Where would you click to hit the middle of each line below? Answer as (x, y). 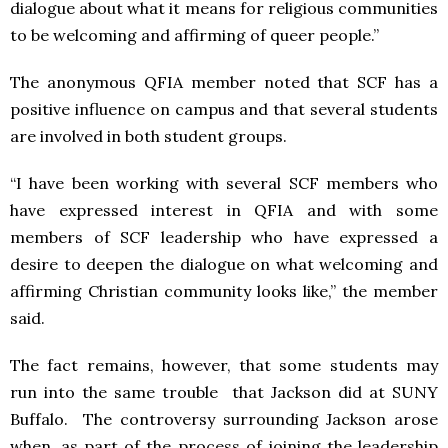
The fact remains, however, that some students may (224, 365)
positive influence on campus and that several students (224, 109)
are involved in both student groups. (148, 136)
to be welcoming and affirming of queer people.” (194, 35)
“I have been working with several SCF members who (224, 183)
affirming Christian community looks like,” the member (224, 291)
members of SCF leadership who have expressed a (224, 237)
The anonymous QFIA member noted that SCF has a (224, 82)
